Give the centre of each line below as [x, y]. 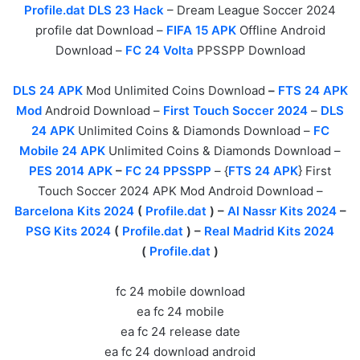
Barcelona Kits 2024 [74, 211]
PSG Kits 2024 [68, 231]
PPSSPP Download [249, 50]
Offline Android [280, 30]
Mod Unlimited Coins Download [175, 90]
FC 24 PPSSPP [168, 170]
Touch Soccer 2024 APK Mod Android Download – [180, 190]
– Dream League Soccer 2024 [250, 10]
